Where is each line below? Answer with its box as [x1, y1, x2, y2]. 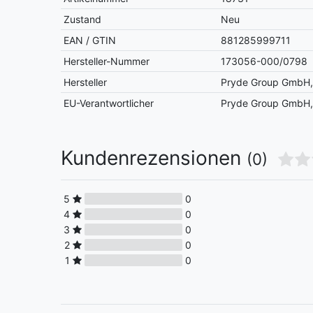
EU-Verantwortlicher [64, 97, 154, 110]
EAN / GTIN [64, 34, 117, 47]
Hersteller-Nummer [64, 55, 150, 68]
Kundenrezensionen [61, 146, 247, 170]
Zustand [64, 13, 102, 26]
